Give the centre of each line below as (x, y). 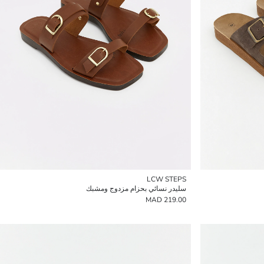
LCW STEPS (166, 179)
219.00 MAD (175, 200)
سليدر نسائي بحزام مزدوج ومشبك (136, 189)
